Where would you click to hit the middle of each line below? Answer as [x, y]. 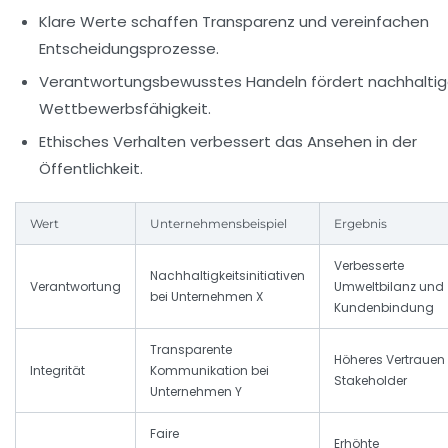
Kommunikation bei [209, 371]
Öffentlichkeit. [91, 169]
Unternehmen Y [196, 392]
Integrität [57, 371]
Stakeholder [370, 381]
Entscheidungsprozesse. [129, 49]
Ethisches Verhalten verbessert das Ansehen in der [228, 142]
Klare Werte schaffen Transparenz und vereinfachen [234, 22]
